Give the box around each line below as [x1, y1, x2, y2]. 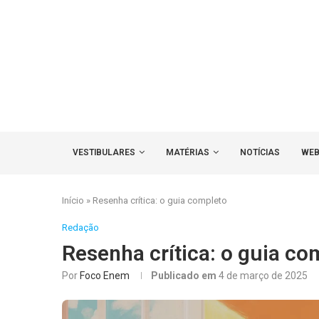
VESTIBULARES [73, 147, 135, 157]
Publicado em [151, 270, 219, 281]
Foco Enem [80, 270, 130, 281]
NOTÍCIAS [240, 147, 280, 157]
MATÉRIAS [166, 147, 209, 157]
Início [62, 195, 84, 206]
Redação [62, 222, 99, 233]
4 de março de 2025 [219, 270, 308, 281]
